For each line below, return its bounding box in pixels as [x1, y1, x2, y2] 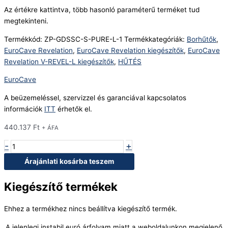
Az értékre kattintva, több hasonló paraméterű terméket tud [4, 6, 199, 14]
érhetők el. [55, 105, 92, 113]
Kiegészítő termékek [4, 179, 118, 193]
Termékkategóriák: [124, 35, 187, 43]
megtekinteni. [4, 17, 48, 25]
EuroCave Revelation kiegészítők [77, 46, 184, 54]
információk [4, 105, 44, 113]
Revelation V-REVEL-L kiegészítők [4, 57, 114, 66]
